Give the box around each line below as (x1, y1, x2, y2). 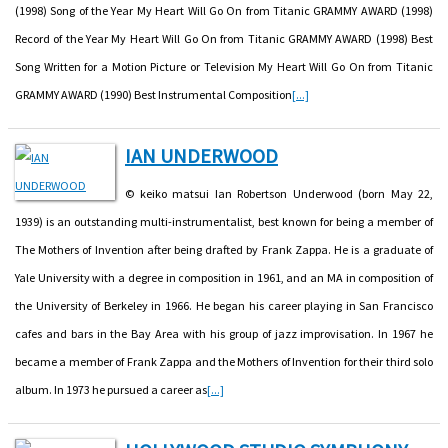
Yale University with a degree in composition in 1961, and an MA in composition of (15, 269, 433, 285)
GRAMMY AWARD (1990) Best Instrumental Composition (15, 86, 292, 102)
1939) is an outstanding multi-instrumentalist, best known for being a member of (15, 213, 433, 229)
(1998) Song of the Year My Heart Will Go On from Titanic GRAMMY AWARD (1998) (15, 2, 433, 18)
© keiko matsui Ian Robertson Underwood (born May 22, (125, 185, 433, 201)
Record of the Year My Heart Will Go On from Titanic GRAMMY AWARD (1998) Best (15, 30, 433, 46)
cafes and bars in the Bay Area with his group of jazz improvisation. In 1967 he (15, 325, 433, 341)
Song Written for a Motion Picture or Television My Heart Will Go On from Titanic (15, 58, 433, 74)
